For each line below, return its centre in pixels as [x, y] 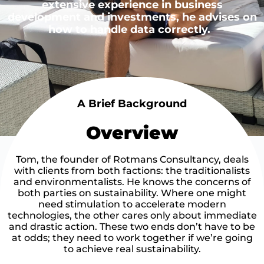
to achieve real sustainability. [132, 249]
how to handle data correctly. [132, 29]
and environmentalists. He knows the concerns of [132, 182]
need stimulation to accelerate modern [132, 204]
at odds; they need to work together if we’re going [132, 238]
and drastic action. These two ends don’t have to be [132, 227]
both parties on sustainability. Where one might [132, 193]
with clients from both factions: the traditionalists [132, 171]
